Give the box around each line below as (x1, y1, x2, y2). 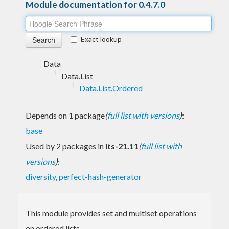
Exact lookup (81, 34, 122, 43)
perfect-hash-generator (59, 171, 142, 181)
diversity (26, 171, 56, 181)
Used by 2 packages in (26, 141, 105, 151)
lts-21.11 (105, 141, 139, 151)
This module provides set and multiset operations (26, 208, 197, 218)
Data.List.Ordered (79, 83, 143, 93)
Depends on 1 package (26, 110, 105, 120)
